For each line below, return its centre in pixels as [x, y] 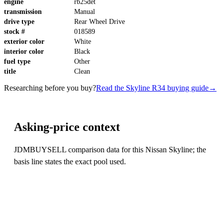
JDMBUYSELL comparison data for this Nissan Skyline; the [110, 150]
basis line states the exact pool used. [70, 162]
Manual [85, 12]
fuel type [17, 62]
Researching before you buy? [50, 88]
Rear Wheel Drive [100, 22]
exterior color [24, 42]
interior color [24, 52]
